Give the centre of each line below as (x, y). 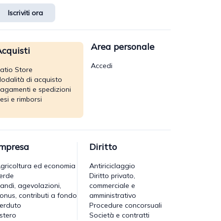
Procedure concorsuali (126, 205)
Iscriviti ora (26, 13)
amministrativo (113, 195)
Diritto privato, (112, 175)
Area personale (122, 46)
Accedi (101, 65)
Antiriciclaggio (112, 166)
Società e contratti (119, 215)
